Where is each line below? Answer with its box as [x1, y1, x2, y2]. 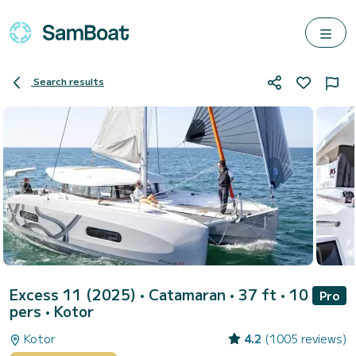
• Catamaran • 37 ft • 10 [140, 284, 308, 304]
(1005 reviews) [265, 331, 346, 346]
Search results [33, 74, 104, 88]
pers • [10, 300, 54, 321]
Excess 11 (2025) [10, 284, 140, 304]
